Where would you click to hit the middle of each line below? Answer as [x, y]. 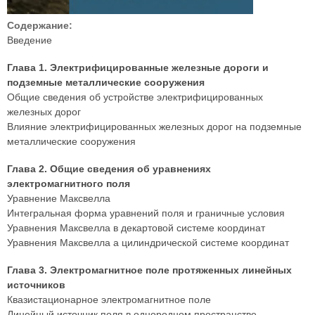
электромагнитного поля [69, 184]
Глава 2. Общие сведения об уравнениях [109, 169]
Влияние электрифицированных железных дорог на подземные [154, 127]
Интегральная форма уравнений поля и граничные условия [146, 213]
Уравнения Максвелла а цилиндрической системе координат [148, 243]
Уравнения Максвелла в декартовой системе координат [136, 228]
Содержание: [41, 25]
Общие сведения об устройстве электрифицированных [135, 97]
